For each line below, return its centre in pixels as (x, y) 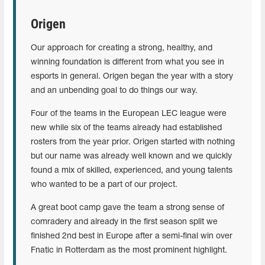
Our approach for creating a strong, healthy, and (122, 48)
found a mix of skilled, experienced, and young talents (132, 170)
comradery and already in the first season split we (124, 222)
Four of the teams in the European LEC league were (129, 114)
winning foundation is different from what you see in (127, 62)
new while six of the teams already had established (126, 128)
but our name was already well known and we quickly (131, 156)
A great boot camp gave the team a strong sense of (127, 208)
